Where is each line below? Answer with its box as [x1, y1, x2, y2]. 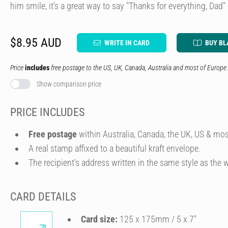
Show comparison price [37, 80, 101, 88]
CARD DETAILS [10, 190, 76, 203]
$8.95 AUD [10, 36, 62, 50]
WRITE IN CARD [104, 39, 150, 47]
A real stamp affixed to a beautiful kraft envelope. [28, 142, 201, 154]
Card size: [81, 214, 118, 224]
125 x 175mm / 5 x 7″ [118, 214, 196, 224]
